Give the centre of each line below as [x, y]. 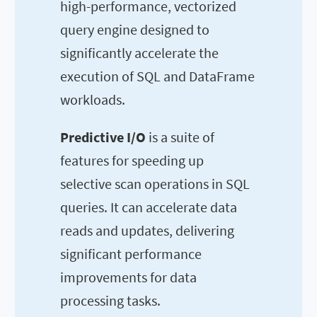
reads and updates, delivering [147, 230]
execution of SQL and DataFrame [157, 76]
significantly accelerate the [139, 52]
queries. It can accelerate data [149, 207]
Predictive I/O [103, 137]
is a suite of [180, 137]
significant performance [131, 253]
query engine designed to [135, 29]
